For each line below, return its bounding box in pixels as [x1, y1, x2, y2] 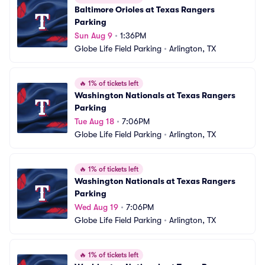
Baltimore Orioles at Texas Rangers [75, 5, 215, 14]
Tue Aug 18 [75, 117, 114, 126]
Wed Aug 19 [75, 202, 118, 212]
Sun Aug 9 [75, 31, 112, 40]
